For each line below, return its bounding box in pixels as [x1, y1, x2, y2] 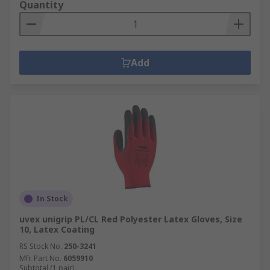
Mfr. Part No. [19, 253, 61, 263]
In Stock [36, 193, 68, 204]
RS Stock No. [19, 241, 62, 251]
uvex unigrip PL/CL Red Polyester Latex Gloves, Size [19, 213, 242, 225]
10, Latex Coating [19, 224, 95, 235]
